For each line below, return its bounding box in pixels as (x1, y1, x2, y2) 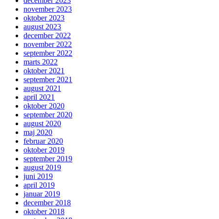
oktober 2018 (23, 207, 65, 216)
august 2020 (23, 119, 61, 128)
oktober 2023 (23, 13, 65, 22)
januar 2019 (23, 189, 60, 198)
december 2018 (23, 198, 71, 207)
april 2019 (23, 180, 55, 189)
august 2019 (23, 163, 61, 172)
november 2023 (23, 4, 72, 13)
